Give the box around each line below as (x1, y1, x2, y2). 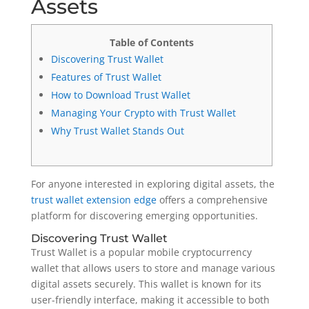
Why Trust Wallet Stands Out (50, 124, 184, 137)
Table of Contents (109, 36, 194, 49)
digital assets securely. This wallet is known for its (30, 277, 261, 290)
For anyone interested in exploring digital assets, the (30, 177, 275, 190)
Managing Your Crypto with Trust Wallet (50, 106, 236, 119)
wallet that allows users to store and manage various (30, 261, 275, 275)
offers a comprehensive (156, 193, 268, 206)
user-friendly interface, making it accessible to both (30, 293, 270, 306)
